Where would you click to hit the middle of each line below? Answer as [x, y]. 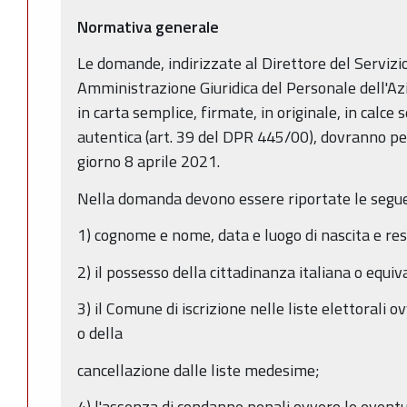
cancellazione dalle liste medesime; [199, 370]
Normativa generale [148, 26]
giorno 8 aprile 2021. [149, 162]
